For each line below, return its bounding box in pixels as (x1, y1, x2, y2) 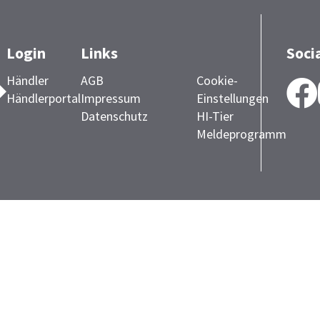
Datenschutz (80, 108, 148, 124)
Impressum (80, 90, 141, 106)
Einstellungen (196, 90, 269, 106)
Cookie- (196, 72, 238, 89)
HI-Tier (196, 108, 234, 124)
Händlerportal (6, 90, 81, 106)
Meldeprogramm (196, 126, 286, 142)
